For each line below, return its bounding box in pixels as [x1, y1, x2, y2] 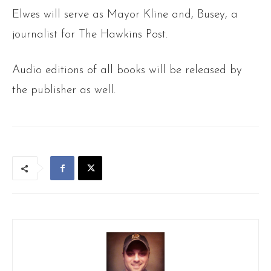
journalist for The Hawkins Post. [12, 29, 168, 41]
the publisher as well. [12, 85, 116, 97]
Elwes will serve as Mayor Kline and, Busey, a [12, 9, 238, 21]
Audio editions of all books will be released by [12, 65, 242, 77]
